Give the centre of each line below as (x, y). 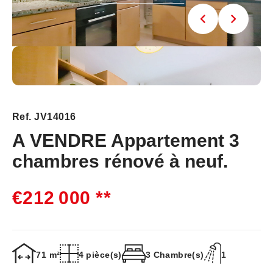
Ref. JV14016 (44, 117)
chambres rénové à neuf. (120, 161)
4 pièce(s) (100, 254)
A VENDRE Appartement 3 (126, 140)
